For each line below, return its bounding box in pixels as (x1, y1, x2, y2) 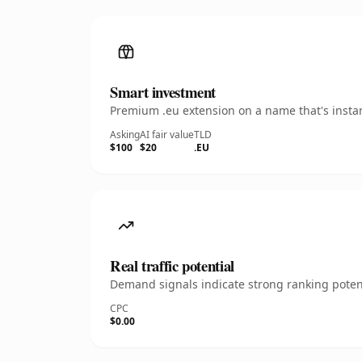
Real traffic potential (110, 255, 234, 276)
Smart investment (110, 81, 217, 103)
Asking (110, 128, 140, 141)
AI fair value (140, 128, 194, 141)
